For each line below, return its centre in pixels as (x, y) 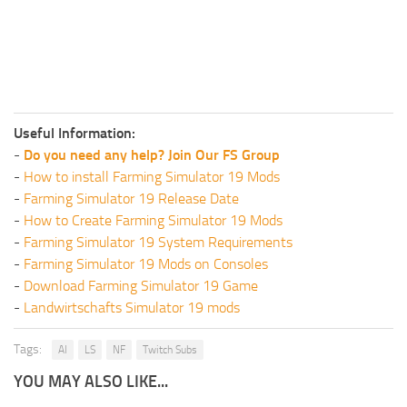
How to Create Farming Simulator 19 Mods (153, 220)
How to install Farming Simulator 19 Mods (152, 176)
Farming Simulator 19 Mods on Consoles (146, 263)
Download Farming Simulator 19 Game (141, 285)
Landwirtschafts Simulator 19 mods (132, 307)
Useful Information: (74, 133)
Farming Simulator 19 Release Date (131, 198)
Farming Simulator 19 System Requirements (158, 242)
